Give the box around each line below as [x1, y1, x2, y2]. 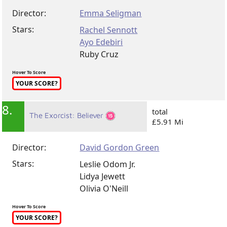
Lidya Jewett [80, 170, 126, 182]
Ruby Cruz [80, 48, 119, 60]
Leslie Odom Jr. [80, 158, 136, 170]
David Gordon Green [80, 141, 160, 153]
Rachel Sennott [80, 24, 138, 35]
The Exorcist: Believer [29, 110, 106, 120]
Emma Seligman [80, 7, 142, 19]
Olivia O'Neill [80, 182, 129, 194]
